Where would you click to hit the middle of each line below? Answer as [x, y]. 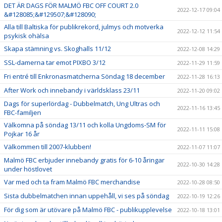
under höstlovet [28, 169]
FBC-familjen [23, 112]
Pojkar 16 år [22, 134]
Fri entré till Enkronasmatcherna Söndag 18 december [84, 76]
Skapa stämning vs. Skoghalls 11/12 [57, 48]
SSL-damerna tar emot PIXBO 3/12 [55, 62]
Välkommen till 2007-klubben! [48, 146]
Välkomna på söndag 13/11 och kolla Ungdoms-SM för [85, 125]
